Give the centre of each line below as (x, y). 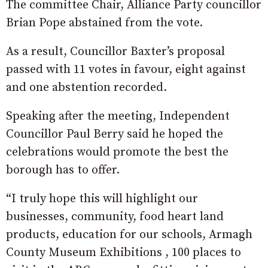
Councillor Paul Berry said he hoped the (115, 134)
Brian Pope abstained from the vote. (104, 23)
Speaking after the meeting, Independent (118, 116)
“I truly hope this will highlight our (102, 199)
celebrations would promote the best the (117, 152)
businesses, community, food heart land (115, 217)
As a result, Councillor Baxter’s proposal (115, 51)
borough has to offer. (63, 170)
